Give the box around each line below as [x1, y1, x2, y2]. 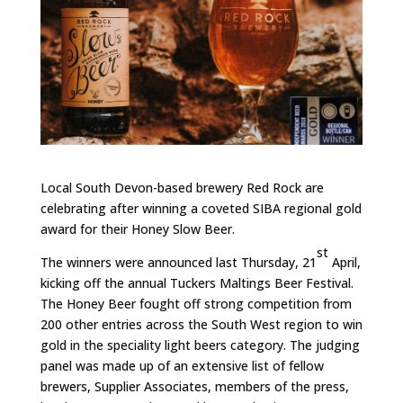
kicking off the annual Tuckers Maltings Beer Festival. [40, 274, 354, 292]
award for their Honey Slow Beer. [40, 220, 235, 238]
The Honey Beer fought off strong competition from [40, 295, 352, 313]
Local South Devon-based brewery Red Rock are [40, 179, 324, 197]
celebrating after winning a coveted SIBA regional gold [40, 200, 362, 218]
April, [327, 254, 361, 272]
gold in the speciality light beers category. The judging [40, 336, 360, 354]
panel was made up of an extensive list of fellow [40, 357, 324, 375]
